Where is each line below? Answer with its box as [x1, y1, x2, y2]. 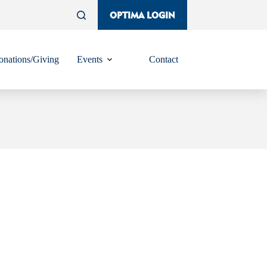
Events [76, 54, 103, 64]
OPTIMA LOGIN [109, 9, 175, 21]
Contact [148, 54, 178, 64]
